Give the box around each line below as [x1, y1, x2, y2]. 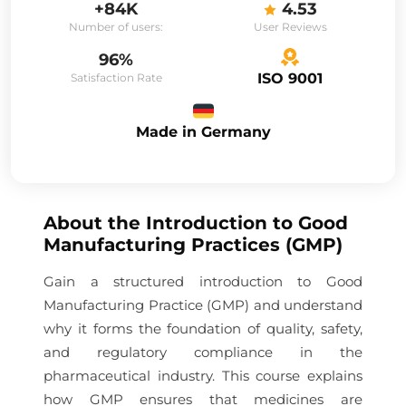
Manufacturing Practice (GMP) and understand [43, 296, 362, 314]
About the [43, 212, 146, 234]
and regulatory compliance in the [43, 343, 362, 361]
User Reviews [253, 20, 327, 34]
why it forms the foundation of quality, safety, [43, 320, 362, 337]
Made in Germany [135, 123, 271, 140]
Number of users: [69, 20, 163, 34]
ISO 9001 [257, 70, 323, 87]
